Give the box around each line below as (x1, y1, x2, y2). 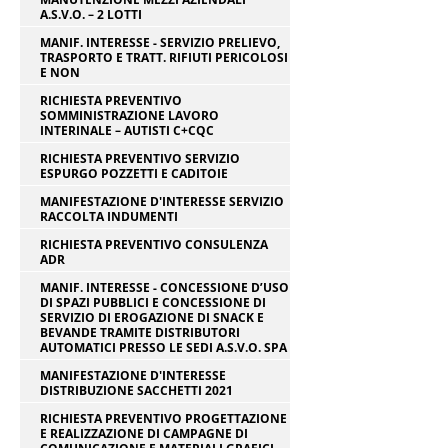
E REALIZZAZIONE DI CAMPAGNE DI (40, 425, 248, 442)
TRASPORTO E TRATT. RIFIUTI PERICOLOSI (40, 49, 288, 66)
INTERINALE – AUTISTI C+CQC (40, 122, 214, 139)
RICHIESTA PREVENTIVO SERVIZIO (40, 150, 240, 167)
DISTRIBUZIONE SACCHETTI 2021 (40, 382, 233, 399)
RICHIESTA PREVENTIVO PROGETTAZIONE (40, 410, 287, 427)
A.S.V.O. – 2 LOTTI (40, 6, 142, 23)
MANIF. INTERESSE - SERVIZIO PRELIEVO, (40, 34, 280, 51)
